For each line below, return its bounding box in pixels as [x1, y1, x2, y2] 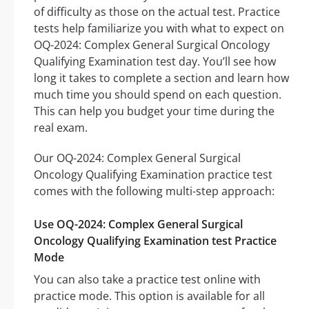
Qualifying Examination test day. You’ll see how [34, 54, 276, 70]
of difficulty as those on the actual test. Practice [34, 4, 280, 20]
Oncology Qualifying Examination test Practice [34, 233, 277, 249]
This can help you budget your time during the [34, 103, 275, 119]
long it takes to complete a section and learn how [34, 70, 289, 86]
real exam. [34, 120, 88, 136]
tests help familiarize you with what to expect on [34, 21, 284, 37]
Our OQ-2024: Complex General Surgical [34, 150, 241, 166]
